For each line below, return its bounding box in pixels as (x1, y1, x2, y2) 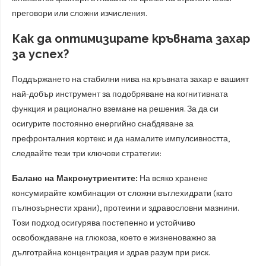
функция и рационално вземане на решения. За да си (12, 104, 218, 114)
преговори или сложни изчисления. (12, 8, 147, 18)
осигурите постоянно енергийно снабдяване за (12, 119, 194, 129)
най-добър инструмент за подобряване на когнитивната (12, 89, 228, 99)
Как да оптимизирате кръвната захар (12, 31, 250, 46)
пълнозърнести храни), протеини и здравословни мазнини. (12, 203, 239, 213)
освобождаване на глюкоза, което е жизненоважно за (12, 233, 216, 243)
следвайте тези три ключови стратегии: (12, 148, 161, 159)
